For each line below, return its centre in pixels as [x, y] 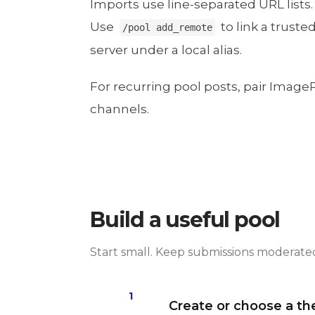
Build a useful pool [185, 220]
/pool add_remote [167, 28]
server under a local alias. [166, 50]
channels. [120, 109]
